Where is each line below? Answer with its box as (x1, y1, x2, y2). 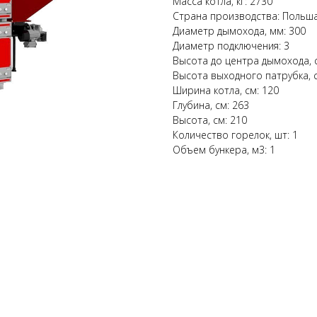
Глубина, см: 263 (173, 98, 249, 112)
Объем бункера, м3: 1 (173, 143, 275, 156)
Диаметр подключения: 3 (173, 39, 289, 52)
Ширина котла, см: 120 (173, 83, 279, 97)
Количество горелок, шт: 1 (173, 128, 298, 142)
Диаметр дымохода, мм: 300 (173, 24, 306, 38)
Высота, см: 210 (173, 113, 247, 127)
